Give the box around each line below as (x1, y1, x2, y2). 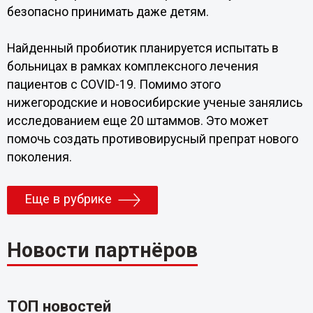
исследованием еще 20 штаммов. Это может (6, 114, 268, 128)
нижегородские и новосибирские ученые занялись (6, 96, 303, 110)
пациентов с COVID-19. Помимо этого (6, 78, 221, 92)
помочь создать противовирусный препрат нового (6, 132, 298, 146)
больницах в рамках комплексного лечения (6, 59, 259, 73)
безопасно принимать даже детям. (6, 5, 209, 19)
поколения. (6, 150, 72, 164)
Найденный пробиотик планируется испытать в (6, 41, 279, 55)
